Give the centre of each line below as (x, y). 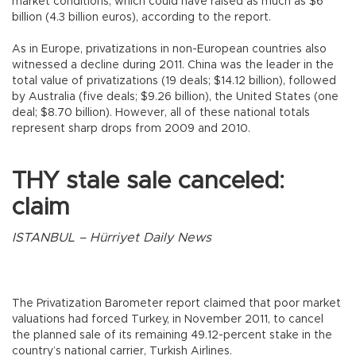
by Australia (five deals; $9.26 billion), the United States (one (175, 97)
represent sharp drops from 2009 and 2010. (133, 128)
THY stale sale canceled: (148, 181)
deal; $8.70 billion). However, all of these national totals (161, 112)
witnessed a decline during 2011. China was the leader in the (173, 65)
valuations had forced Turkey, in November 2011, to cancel (168, 319)
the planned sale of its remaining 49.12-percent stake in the (172, 335)
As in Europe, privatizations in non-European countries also (169, 49)
